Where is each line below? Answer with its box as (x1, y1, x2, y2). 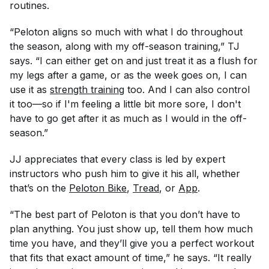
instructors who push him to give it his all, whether (10, 168, 240, 180)
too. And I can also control (124, 83, 253, 95)
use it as (10, 83, 50, 95)
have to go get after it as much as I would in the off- (10, 112, 247, 124)
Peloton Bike (69, 182, 127, 194)
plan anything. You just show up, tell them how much (10, 223, 253, 235)
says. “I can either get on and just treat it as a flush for (10, 55, 258, 67)
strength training (50, 83, 124, 95)
